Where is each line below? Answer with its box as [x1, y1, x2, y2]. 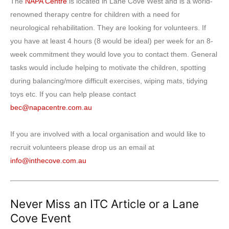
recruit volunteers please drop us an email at [10, 143, 154, 151]
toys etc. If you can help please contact [10, 90, 136, 98]
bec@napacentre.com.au [10, 103, 92, 111]
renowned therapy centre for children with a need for [10, 10, 180, 18]
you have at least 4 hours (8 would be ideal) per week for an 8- [10, 37, 213, 45]
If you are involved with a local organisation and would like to [10, 130, 205, 138]
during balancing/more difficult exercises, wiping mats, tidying [10, 77, 208, 85]
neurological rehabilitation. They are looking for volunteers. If [10, 24, 206, 32]
